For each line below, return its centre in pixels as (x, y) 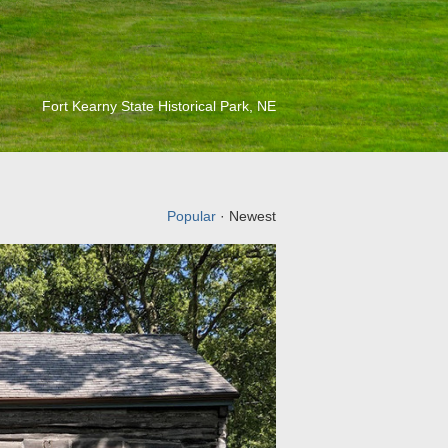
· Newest (246, 216)
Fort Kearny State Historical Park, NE (159, 106)
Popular (191, 216)
